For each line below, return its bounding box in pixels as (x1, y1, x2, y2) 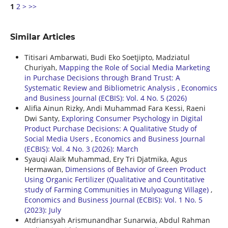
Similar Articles (10, 32, 75, 42)
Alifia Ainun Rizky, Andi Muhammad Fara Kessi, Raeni (24, 103, 206, 113)
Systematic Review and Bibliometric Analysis (24, 82, 178, 93)
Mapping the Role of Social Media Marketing (59, 62, 210, 72)
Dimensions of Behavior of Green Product (65, 164, 206, 174)
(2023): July (24, 205, 61, 215)
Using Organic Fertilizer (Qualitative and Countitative (24, 174, 205, 184)
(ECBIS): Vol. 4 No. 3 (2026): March (24, 144, 138, 154)
